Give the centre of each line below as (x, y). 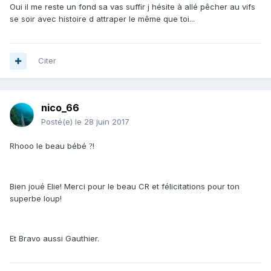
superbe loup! (36, 199)
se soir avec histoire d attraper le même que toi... (102, 19)
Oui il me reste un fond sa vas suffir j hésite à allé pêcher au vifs (132, 7)
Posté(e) (58, 122)
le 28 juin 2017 (102, 122)
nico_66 (60, 108)
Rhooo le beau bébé (49, 146)
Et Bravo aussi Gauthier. (54, 239)
